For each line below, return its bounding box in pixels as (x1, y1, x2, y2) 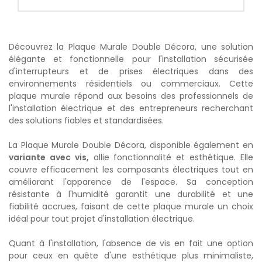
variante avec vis (9, 151, 87, 164)
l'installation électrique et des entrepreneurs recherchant (9, 102, 253, 115)
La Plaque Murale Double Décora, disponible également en (9, 139, 253, 151)
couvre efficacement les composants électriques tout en (9, 164, 253, 176)
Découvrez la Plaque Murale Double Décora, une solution (9, 41, 253, 53)
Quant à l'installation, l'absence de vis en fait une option (9, 237, 253, 250)
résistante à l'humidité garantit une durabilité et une (9, 188, 253, 201)
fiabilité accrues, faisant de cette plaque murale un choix (9, 201, 253, 213)
